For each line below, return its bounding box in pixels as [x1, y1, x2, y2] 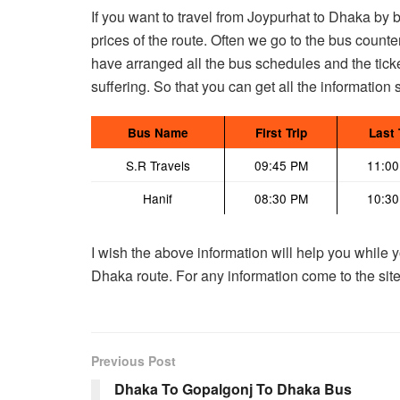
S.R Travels [125, 155, 190, 174]
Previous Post [91, 351, 176, 370]
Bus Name [127, 123, 188, 141]
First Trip [254, 123, 307, 141]
